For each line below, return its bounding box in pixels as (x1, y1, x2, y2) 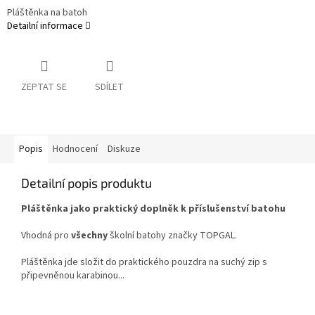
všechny (71, 229, 108, 243)
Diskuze (108, 142, 141, 157)
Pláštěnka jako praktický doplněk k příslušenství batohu (21, 202, 285, 217)
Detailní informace (7, 19, 83, 34)
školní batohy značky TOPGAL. (108, 229, 237, 243)
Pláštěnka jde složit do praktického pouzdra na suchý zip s (21, 255, 267, 270)
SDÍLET (95, 80, 124, 95)
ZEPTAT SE (21, 80, 67, 95)
